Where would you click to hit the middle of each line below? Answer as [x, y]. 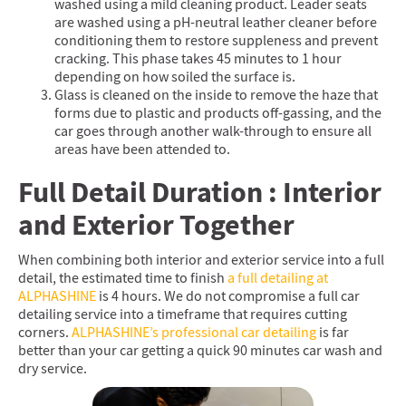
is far [333, 333]
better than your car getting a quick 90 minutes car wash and [200, 351]
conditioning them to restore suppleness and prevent [216, 41]
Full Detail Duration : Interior [200, 193]
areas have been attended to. [144, 150]
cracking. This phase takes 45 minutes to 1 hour [198, 59]
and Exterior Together [156, 225]
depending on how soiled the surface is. [176, 77]
